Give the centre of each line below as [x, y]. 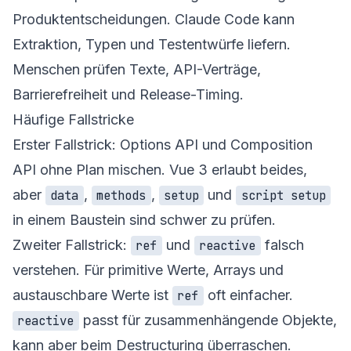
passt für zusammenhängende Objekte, [208, 320]
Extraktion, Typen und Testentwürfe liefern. [152, 44]
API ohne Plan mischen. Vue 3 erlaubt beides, [160, 169]
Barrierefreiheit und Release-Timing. [128, 94]
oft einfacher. [248, 295]
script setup [283, 195]
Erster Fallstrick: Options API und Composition [163, 144]
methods [121, 195]
